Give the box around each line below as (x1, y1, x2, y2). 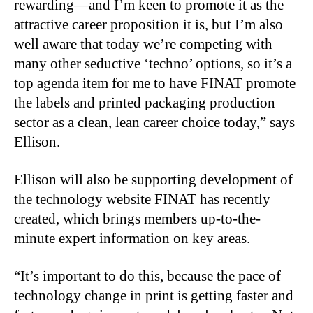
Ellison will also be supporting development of (14, 170, 293, 188)
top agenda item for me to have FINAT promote (14, 74, 296, 92)
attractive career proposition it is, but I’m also (14, 15, 283, 33)
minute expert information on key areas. (14, 229, 250, 247)
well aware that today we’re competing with (14, 35, 272, 52)
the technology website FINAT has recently (14, 190, 270, 208)
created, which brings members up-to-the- (14, 210, 261, 227)
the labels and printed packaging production (14, 94, 275, 111)
